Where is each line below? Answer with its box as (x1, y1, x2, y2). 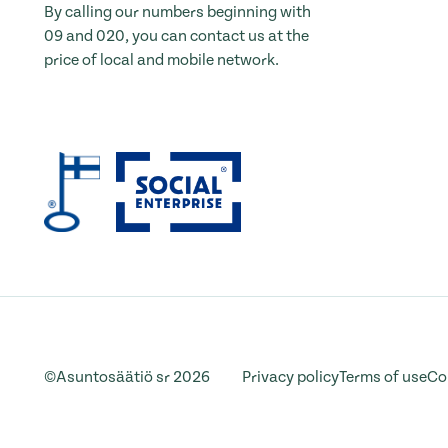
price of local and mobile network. (44, 51, 279, 70)
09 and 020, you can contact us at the (44, 27, 309, 46)
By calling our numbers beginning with (44, 3, 311, 22)
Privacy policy (242, 368, 339, 387)
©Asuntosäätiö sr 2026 (44, 368, 210, 387)
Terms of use (339, 368, 427, 387)
